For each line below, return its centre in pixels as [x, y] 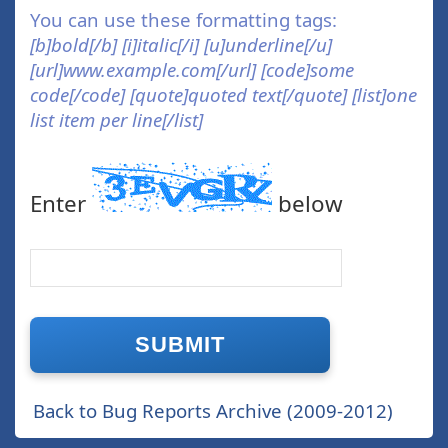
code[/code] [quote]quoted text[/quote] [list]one [223, 95]
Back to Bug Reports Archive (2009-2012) [213, 410]
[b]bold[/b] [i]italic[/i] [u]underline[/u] [181, 45]
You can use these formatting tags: [183, 20]
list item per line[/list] [116, 120]
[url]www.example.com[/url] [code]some [192, 70]
